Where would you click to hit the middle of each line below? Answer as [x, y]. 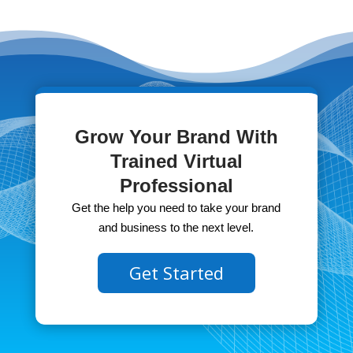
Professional [176, 186]
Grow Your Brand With [176, 137]
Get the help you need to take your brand [176, 208]
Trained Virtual [176, 162]
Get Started [176, 273]
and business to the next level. [176, 228]
